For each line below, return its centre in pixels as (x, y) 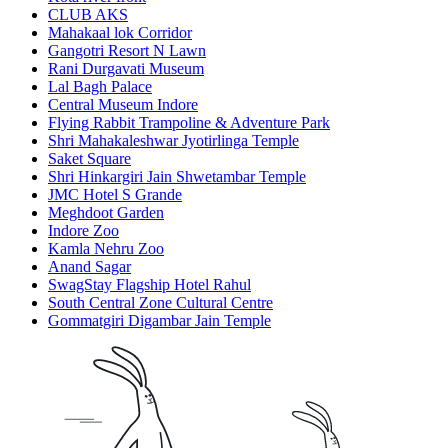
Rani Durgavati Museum (126, 69)
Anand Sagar (89, 267)
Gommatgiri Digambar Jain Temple (159, 321)
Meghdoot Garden (106, 213)
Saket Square (89, 159)
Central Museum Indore (123, 105)
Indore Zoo (83, 231)
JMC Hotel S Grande (115, 195)
